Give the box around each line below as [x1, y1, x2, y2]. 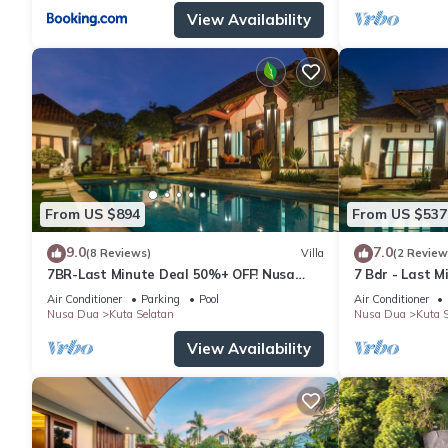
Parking [141, 291, 180, 306]
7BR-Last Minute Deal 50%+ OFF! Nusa [47, 265, 295, 282]
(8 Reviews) [86, 246, 151, 261]
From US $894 [45, 205, 140, 224]
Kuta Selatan [109, 306, 174, 321]
